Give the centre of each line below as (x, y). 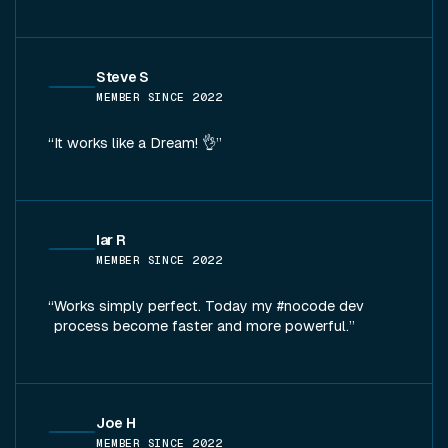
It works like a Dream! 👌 (135, 143)
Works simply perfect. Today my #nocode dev (209, 306)
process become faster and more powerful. (201, 326)
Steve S (122, 76)
